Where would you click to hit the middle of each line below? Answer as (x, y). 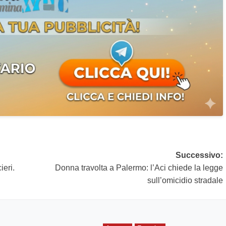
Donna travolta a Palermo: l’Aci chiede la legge (139, 168)
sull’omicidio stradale (185, 181)
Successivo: (199, 155)
